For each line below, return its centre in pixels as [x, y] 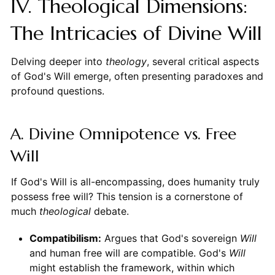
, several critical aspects [203, 62]
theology [126, 62]
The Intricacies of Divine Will [136, 33]
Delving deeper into [58, 62]
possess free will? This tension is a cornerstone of [127, 197]
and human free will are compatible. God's [129, 253]
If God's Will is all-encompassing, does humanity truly [135, 182]
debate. [110, 211]
